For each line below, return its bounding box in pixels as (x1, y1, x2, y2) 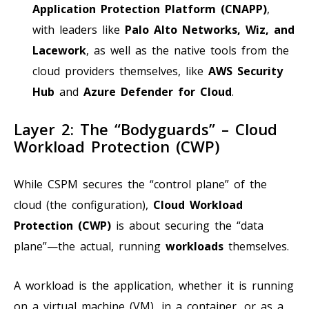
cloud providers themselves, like (32, 63, 208, 79)
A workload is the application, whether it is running (14, 277, 294, 293)
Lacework (32, 42, 86, 58)
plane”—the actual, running (14, 238, 166, 254)
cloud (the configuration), (14, 197, 153, 212)
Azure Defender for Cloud (83, 83, 232, 99)
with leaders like (32, 21, 125, 37)
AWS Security (208, 63, 283, 79)
